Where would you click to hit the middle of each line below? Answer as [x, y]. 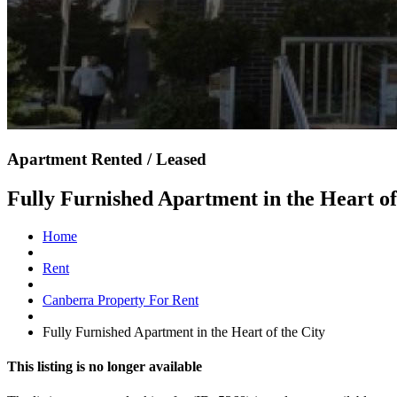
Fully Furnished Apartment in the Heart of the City [184, 331]
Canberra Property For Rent [121, 300]
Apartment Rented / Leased [107, 159]
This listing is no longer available [105, 366]
